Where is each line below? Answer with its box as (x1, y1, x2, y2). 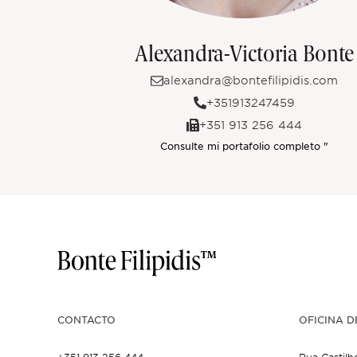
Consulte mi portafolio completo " (159, 139, 328, 152)
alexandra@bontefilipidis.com (163, 73, 338, 87)
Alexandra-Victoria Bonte (134, 43, 354, 67)
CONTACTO (57, 312, 116, 326)
